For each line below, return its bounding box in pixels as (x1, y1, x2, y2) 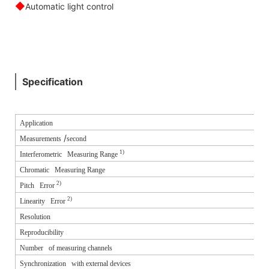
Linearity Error (20, 196, 67, 205)
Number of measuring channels (20, 243, 112, 252)
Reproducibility (20, 228, 64, 237)
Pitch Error (20, 181, 56, 190)
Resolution (20, 212, 50, 221)
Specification (22, 75, 83, 88)
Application (20, 118, 53, 127)
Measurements (20, 134, 61, 143)
